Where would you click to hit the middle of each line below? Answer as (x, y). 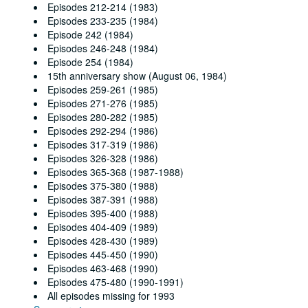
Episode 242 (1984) (90, 34)
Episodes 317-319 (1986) (103, 144)
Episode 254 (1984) (90, 62)
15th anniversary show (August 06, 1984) (137, 76)
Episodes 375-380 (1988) (103, 186)
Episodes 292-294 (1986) (103, 131)
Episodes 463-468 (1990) (103, 268)
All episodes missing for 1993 (111, 296)
